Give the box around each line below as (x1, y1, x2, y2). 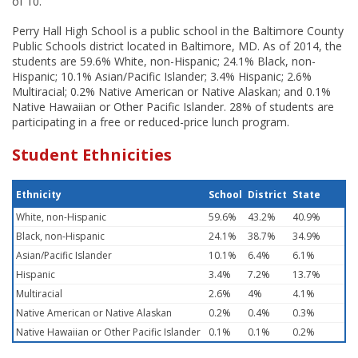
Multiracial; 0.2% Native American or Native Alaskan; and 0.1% (12, 84, 331, 99)
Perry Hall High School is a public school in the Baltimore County (12, 23, 344, 38)
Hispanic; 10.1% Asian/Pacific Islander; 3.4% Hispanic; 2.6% (12, 69, 312, 84)
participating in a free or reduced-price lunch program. (12, 114, 289, 129)
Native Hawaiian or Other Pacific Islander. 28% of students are (12, 99, 334, 114)
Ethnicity (16, 188, 62, 201)
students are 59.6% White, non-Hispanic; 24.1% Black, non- (12, 54, 316, 69)
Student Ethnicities (12, 144, 172, 165)
